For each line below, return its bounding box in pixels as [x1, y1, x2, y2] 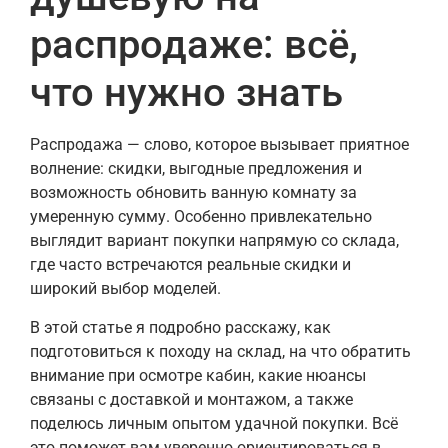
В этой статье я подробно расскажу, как [30, 317, 331, 337]
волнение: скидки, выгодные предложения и [30, 159, 362, 179]
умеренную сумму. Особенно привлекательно [30, 207, 372, 227]
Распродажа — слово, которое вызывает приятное [30, 135, 409, 155]
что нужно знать [30, 69, 343, 117]
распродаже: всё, [30, 21, 358, 69]
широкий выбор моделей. [30, 279, 221, 299]
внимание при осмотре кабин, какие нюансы [30, 365, 366, 385]
